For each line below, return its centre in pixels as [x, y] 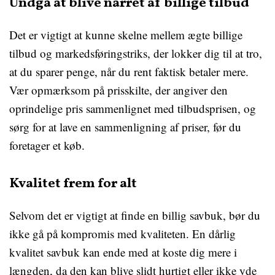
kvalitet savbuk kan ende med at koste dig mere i [123, 252]
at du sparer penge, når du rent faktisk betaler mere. [129, 72]
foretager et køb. [47, 145]
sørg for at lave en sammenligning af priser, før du [125, 127]
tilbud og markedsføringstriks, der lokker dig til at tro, [136, 53]
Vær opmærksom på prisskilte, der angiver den [118, 90]
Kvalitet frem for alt [73, 184]
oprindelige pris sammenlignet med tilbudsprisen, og [133, 108]
